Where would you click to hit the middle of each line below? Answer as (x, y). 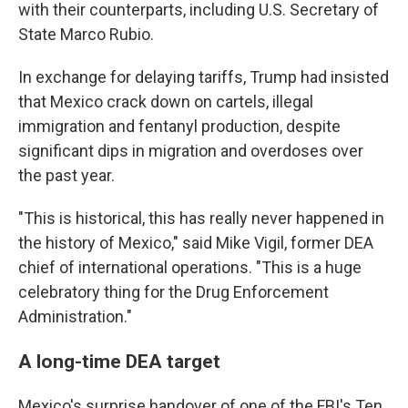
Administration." (75, 316)
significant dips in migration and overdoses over (191, 151)
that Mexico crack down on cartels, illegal (166, 102)
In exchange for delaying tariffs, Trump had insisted (204, 77)
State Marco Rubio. (86, 34)
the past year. (66, 175)
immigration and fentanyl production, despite (179, 126)
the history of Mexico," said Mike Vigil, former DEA (196, 243)
